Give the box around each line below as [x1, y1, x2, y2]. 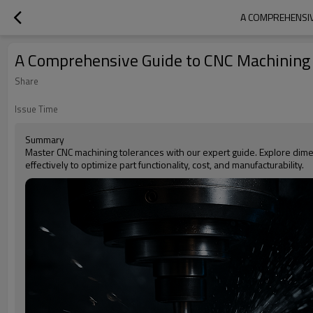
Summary [25, 132, 64, 147]
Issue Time [15, 102, 58, 116]
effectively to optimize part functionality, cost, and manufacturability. [25, 157, 304, 172]
